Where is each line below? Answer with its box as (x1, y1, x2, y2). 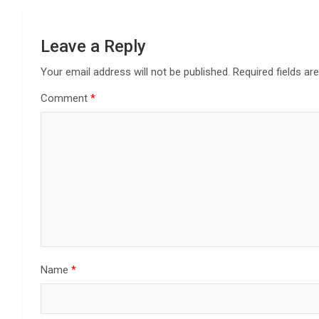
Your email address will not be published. (41, 66, 230, 79)
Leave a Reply (41, 36, 146, 57)
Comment (41, 92, 90, 105)
